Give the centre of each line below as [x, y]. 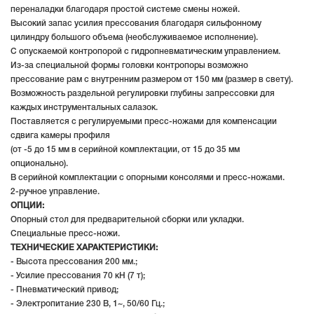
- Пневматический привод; [64, 289]
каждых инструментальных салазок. [84, 107]
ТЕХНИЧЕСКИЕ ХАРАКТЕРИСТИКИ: [84, 247]
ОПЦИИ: [27, 205]
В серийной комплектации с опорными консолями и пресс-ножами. [148, 177]
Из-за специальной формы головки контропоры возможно [129, 65]
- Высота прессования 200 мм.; [74, 261]
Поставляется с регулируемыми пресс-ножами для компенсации [144, 121]
